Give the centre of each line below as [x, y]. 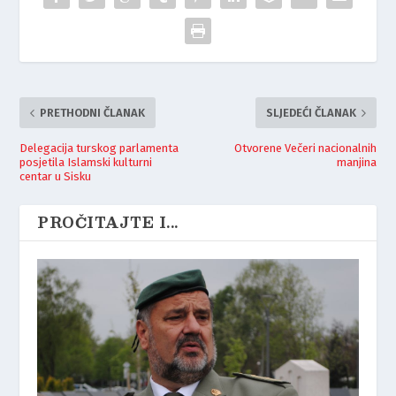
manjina [356, 163]
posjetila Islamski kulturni [86, 163]
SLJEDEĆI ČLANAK [311, 113]
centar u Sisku [56, 177]
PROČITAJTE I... [108, 223]
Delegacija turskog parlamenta [99, 148]
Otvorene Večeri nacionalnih [305, 148]
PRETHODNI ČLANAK [93, 113]
